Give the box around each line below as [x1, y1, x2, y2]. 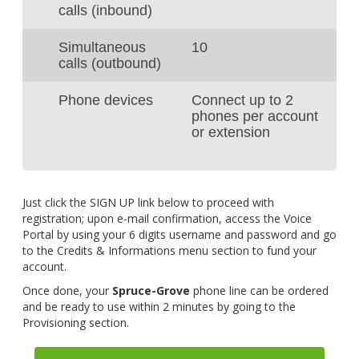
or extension [192, 124, 270, 140]
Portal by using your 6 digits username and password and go [22, 227, 337, 242]
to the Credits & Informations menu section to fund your [22, 243, 317, 258]
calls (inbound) [58, 2, 152, 18]
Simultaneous [58, 39, 146, 55]
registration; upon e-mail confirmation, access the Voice [22, 211, 312, 226]
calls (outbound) [58, 55, 161, 71]
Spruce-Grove [111, 283, 193, 298]
